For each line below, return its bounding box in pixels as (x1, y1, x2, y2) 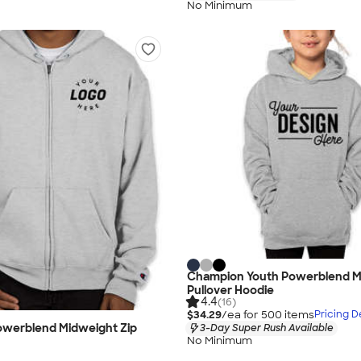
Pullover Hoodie (187, 282, 274, 297)
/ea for (222, 307, 261, 322)
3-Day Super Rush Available (200, 321, 334, 334)
